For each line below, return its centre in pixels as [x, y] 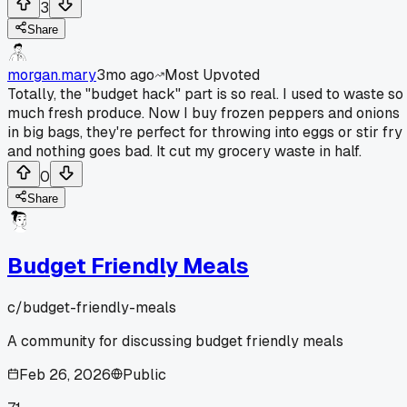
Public [144, 374]
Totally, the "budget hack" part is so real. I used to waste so [205, 94]
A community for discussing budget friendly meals [175, 341]
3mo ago [125, 74]
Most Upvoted [212, 74]
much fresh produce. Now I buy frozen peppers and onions [203, 113]
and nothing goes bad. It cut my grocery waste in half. [184, 151]
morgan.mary [52, 74]
